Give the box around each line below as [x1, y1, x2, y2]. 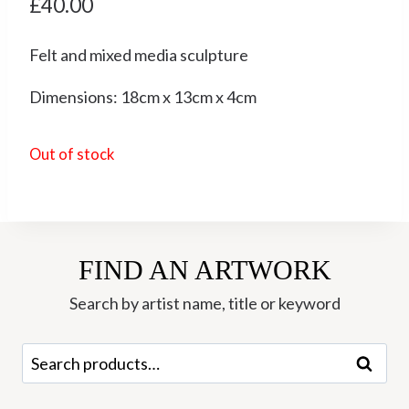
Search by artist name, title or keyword [68, 292, 341, 313]
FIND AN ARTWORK [78, 254, 331, 285]
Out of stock [29, 145, 114, 164]
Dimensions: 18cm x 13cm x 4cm [29, 87, 257, 108]
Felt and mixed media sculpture [29, 45, 248, 66]
